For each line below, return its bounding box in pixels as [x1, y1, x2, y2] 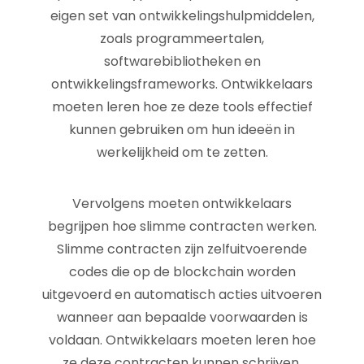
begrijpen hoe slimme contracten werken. [47, 217, 317, 236]
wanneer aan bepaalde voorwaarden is [56, 308, 308, 327]
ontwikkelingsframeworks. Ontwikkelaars [51, 75, 313, 93]
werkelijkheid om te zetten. [96, 143, 268, 162]
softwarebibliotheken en [103, 52, 261, 71]
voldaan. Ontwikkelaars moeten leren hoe [48, 331, 316, 349]
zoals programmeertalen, [100, 29, 264, 48]
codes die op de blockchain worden [68, 262, 296, 281]
